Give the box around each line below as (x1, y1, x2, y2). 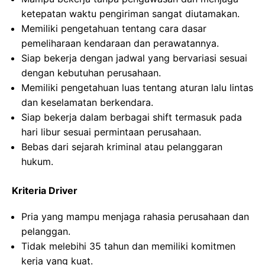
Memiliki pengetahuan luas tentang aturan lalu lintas (21, 82, 253, 93)
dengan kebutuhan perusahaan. (21, 67, 161, 79)
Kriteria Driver (12, 185, 77, 196)
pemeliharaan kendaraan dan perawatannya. (21, 37, 219, 49)
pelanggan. (21, 225, 70, 237)
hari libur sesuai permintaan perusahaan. (21, 126, 201, 138)
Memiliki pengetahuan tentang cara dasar (21, 22, 206, 34)
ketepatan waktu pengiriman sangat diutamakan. (21, 8, 240, 20)
